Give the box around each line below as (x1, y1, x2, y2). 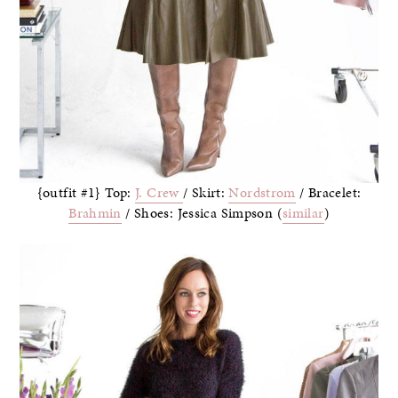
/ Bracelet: (295, 182, 362, 203)
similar (282, 203, 324, 223)
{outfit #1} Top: (36, 182, 136, 203)
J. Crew (135, 182, 184, 203)
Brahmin (68, 203, 122, 223)
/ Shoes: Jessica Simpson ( (121, 203, 283, 223)
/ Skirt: (183, 182, 229, 203)
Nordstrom (228, 182, 296, 203)
